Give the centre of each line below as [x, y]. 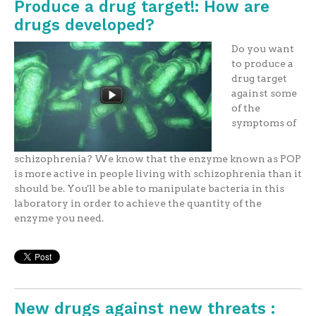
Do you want [262, 48]
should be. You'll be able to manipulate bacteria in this [149, 188]
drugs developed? [84, 24]
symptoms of [263, 122]
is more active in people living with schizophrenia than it [158, 173]
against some [264, 93]
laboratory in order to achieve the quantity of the [138, 203]
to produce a [262, 63]
